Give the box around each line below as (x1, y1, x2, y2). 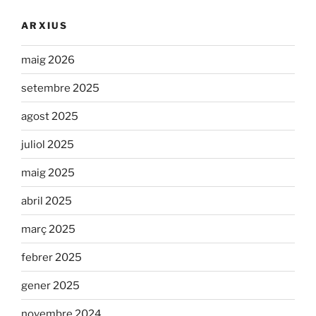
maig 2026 (21, 53, 75, 66)
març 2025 (21, 222, 75, 236)
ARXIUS (21, 19, 68, 31)
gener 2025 (21, 279, 80, 292)
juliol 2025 (21, 138, 74, 151)
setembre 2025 (21, 81, 99, 95)
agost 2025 (21, 109, 78, 123)
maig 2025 (21, 166, 75, 179)
